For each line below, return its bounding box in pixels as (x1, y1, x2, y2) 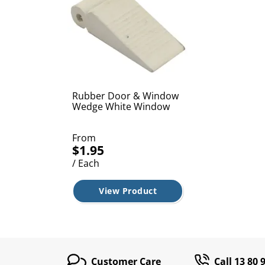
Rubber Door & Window (72, 89, 179, 102)
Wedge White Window (72, 99, 170, 113)
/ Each (72, 156, 99, 170)
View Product (99, 185, 157, 196)
